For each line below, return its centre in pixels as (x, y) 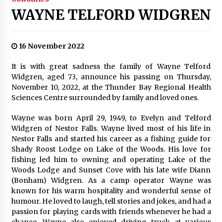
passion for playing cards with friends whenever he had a (111, 211)
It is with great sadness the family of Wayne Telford (111, 66)
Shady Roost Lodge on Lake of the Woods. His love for (111, 149)
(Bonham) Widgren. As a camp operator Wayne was (111, 180)
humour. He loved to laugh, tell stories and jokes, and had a (111, 201)
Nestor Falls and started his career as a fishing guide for (111, 139)
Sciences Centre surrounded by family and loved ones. (105, 97)
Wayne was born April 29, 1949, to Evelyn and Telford (111, 118)
